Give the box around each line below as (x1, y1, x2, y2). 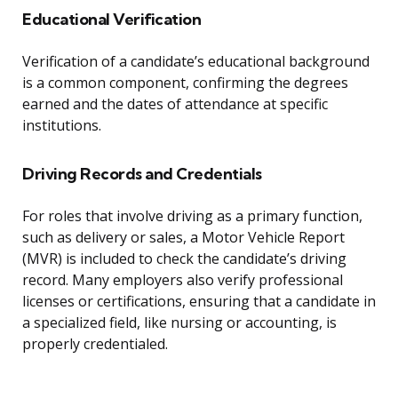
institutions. (22, 115, 101, 136)
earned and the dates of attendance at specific (22, 94, 328, 115)
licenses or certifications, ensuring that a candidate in (22, 291, 376, 312)
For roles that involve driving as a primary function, (22, 206, 362, 227)
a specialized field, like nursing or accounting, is (22, 313, 337, 333)
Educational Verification (22, 9, 201, 30)
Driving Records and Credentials (22, 163, 262, 185)
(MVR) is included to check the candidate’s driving (22, 249, 346, 269)
